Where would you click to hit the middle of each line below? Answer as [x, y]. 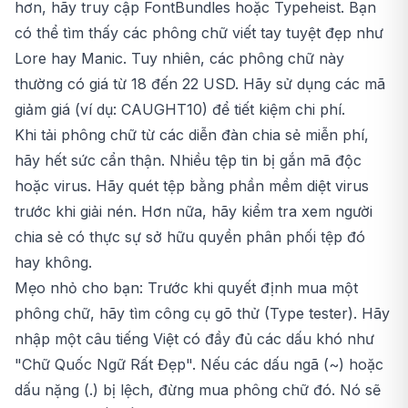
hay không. [53, 263]
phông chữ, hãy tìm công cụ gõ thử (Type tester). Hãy [202, 314]
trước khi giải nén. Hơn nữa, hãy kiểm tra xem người [194, 212]
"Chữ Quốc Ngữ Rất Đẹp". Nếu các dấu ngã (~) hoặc [199, 365]
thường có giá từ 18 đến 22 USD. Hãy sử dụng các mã [200, 84]
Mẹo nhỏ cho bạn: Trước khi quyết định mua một [186, 288]
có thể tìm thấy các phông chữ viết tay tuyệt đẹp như [199, 33]
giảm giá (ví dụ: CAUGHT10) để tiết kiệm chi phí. [180, 110]
